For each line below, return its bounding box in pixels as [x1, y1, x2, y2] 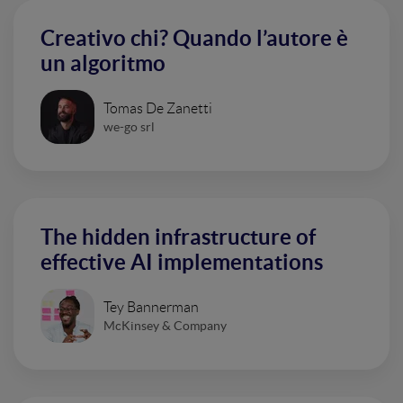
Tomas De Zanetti [103, 100, 212, 116]
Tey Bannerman [103, 299, 199, 315]
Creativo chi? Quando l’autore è [40, 26, 348, 50]
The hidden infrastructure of [40, 225, 316, 249]
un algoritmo [40, 51, 166, 76]
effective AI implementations [40, 250, 323, 274]
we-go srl [103, 119, 155, 134]
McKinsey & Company [103, 318, 227, 333]
